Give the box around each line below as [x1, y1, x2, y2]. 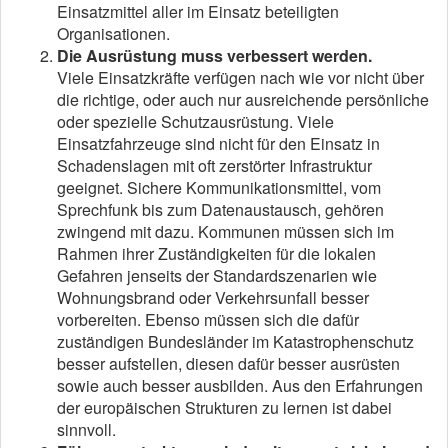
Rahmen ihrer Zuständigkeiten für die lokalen [57, 241, 376, 265]
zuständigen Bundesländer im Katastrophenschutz [57, 329, 414, 353]
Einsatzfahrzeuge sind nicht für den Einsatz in [57, 131, 380, 155]
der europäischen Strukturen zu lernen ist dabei [57, 395, 392, 419]
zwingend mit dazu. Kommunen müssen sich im [57, 219, 394, 243]
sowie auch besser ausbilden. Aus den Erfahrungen [57, 373, 423, 397]
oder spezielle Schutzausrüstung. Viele [57, 109, 334, 133]
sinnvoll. [57, 417, 116, 441]
